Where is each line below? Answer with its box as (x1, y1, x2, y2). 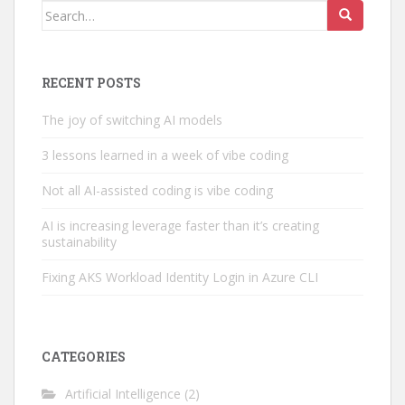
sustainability (42, 233, 117, 250)
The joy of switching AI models (42, 111, 222, 128)
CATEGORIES (42, 348, 126, 365)
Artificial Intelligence (65, 385, 181, 402)
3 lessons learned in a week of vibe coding (42, 146, 288, 164)
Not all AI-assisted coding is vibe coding (42, 182, 273, 199)
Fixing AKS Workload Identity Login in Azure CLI (42, 268, 318, 286)
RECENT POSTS (42, 74, 141, 91)
